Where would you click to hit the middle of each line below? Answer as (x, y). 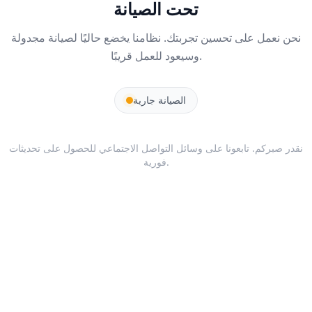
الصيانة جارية (159, 100)
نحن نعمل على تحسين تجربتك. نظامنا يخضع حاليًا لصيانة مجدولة (156, 38)
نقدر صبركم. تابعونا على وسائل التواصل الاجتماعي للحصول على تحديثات (156, 148)
